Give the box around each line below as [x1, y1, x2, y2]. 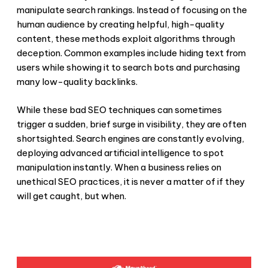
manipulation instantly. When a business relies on [17, 161, 221, 173]
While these [17, 103, 69, 115]
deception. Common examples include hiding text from [17, 47, 246, 59]
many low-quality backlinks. [17, 76, 138, 88]
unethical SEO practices [17, 175, 120, 187]
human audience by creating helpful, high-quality [17, 19, 224, 31]
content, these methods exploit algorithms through [17, 33, 235, 45]
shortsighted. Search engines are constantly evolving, [17, 132, 244, 144]
